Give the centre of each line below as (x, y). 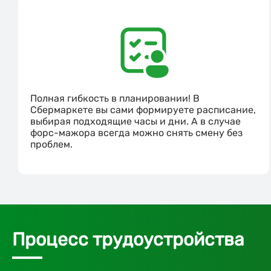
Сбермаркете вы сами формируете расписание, (143, 110)
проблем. (51, 145)
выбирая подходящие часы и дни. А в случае (135, 122)
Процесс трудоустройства (128, 240)
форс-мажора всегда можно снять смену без (136, 133)
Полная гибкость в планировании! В (115, 99)
